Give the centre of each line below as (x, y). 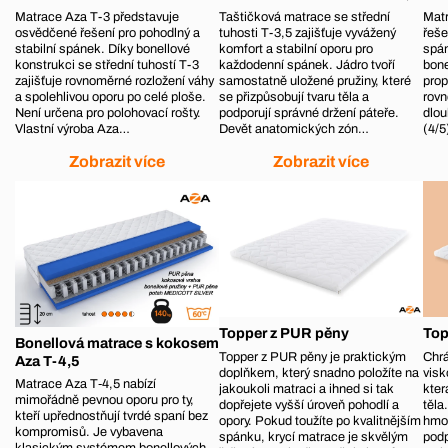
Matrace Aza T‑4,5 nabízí (85, 384)
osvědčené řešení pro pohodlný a (107, 32)
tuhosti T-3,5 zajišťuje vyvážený (308, 32)
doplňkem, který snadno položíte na (319, 372)
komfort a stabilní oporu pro (296, 48)
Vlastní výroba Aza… (72, 128)
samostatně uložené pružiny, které (315, 80)
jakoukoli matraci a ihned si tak (307, 388)
